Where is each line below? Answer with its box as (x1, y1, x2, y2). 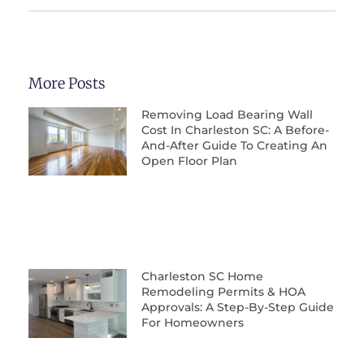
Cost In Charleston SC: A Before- (141, 122, 329, 137)
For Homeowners (141, 315, 244, 331)
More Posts (28, 73, 106, 93)
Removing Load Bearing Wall (141, 106, 313, 122)
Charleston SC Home (141, 269, 263, 284)
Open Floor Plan (141, 153, 237, 168)
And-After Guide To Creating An (141, 137, 327, 153)
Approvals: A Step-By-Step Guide (141, 300, 334, 315)
